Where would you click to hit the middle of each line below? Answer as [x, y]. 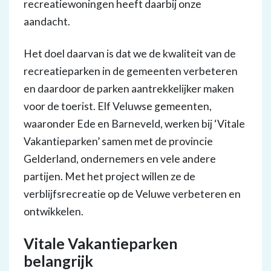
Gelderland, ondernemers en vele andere [120, 159]
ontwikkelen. [54, 211]
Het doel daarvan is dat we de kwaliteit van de [130, 54]
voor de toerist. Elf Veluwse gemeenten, [118, 106]
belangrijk [58, 261]
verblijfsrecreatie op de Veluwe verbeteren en [132, 194]
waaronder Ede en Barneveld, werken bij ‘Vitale [134, 124]
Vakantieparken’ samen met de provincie [118, 141]
